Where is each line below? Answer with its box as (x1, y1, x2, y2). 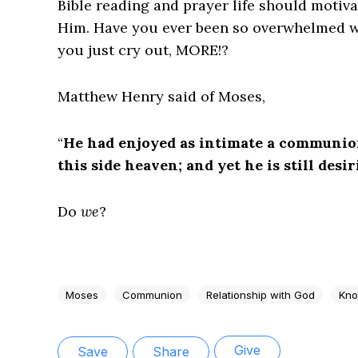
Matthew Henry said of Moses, (58, 87, 265, 106)
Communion (122, 288, 182, 301)
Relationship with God (206, 288, 315, 301)
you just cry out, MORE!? (58, 41, 229, 60)
